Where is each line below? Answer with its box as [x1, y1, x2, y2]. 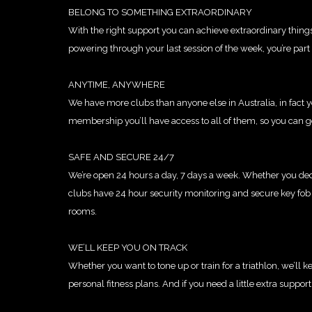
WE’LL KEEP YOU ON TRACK [68, 242, 187, 253]
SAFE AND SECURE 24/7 [68, 152, 174, 162]
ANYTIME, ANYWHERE [68, 79, 165, 90]
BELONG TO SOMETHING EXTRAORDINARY [68, 7, 252, 17]
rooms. [68, 206, 97, 217]
